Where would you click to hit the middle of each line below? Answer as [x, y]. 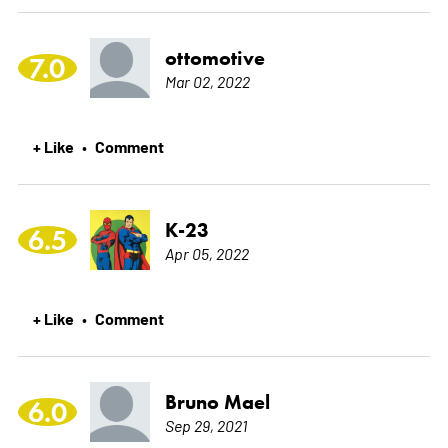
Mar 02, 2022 [207, 80]
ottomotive [214, 57]
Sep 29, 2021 [205, 424]
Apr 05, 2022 [206, 252]
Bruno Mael [217, 401]
